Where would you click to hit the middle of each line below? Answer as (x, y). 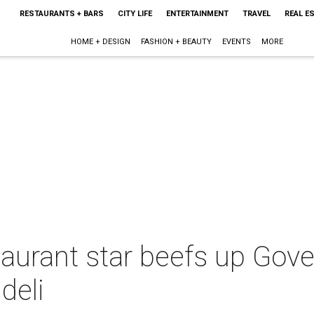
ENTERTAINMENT (197, 14)
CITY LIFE (135, 14)
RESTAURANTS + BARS (61, 14)
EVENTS (237, 42)
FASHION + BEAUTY (177, 42)
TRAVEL (256, 14)
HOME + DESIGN (101, 42)
